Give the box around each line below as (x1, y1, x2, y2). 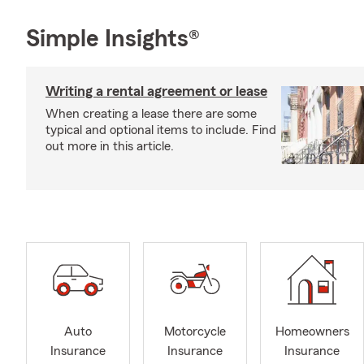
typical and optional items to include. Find (45, 123, 276, 136)
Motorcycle (164, 325, 226, 339)
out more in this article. (45, 140, 174, 153)
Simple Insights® (26, 27, 200, 51)
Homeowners (275, 325, 349, 339)
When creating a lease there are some (45, 107, 257, 120)
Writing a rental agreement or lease (45, 84, 267, 98)
